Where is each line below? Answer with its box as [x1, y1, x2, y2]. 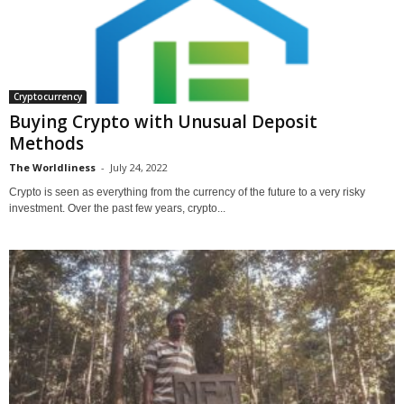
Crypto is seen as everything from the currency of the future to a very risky [9, 186, 365, 199]
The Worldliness [9, 161, 96, 175]
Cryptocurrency [14, 90, 82, 104]
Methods [9, 132, 84, 156]
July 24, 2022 [110, 161, 168, 175]
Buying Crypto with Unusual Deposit [9, 110, 317, 134]
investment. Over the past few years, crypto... [9, 202, 225, 216]
